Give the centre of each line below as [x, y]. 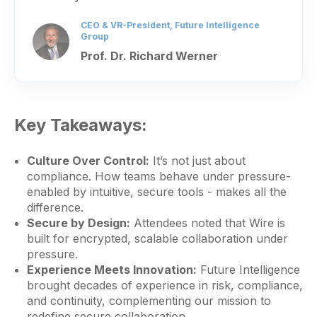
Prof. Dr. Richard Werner [149, 56]
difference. [55, 207]
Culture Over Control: [88, 160]
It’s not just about [197, 160]
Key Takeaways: [81, 125]
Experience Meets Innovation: [111, 269]
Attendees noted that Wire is [207, 223]
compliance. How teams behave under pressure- [158, 176]
